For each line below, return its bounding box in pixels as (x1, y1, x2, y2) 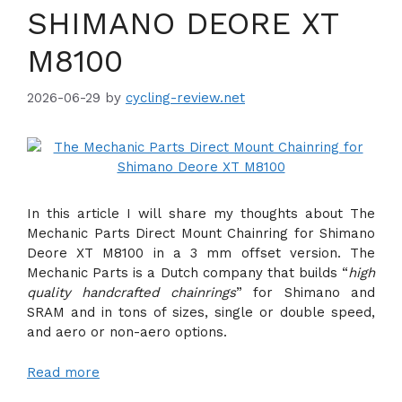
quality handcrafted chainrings (27, 284, 236, 301)
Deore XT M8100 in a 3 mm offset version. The (27, 245, 375, 261)
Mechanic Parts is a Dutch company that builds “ (27, 265, 348, 281)
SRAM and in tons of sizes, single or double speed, (27, 304, 375, 320)
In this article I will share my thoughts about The (27, 205, 375, 222)
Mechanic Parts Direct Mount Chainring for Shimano (27, 225, 375, 241)
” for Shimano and (235, 284, 376, 301)
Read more (27, 363, 100, 380)
